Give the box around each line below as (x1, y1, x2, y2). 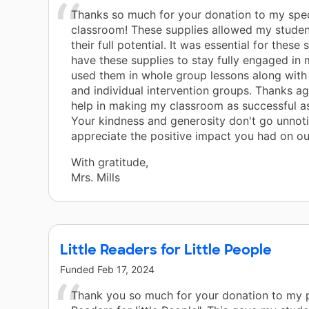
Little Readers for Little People (60, 241, 272, 259)
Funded (60, 263, 97, 276)
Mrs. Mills (71, 170, 120, 185)
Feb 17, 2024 (97, 263, 154, 276)
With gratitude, (71, 155, 148, 170)
